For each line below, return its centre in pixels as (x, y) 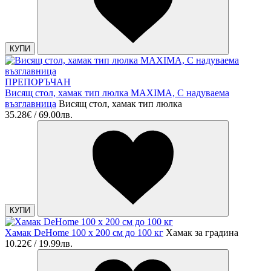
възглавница (31, 103)
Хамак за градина (202, 232)
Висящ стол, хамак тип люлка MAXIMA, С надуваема (117, 93)
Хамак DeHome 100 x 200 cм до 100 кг (84, 232)
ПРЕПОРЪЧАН (38, 82)
